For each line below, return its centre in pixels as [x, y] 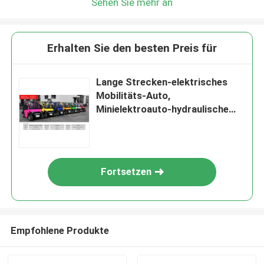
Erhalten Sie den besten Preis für [132, 48]
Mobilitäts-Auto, [133, 96]
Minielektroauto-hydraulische [163, 109]
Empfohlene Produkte [60, 230]
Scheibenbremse [134, 123]
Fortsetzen [126, 172]
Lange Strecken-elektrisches [162, 82]
